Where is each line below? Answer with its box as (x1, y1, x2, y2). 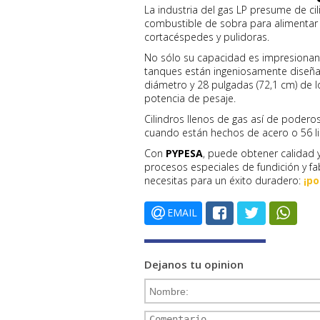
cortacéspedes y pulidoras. (144, 30, 269, 44)
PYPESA (166, 146, 203, 160)
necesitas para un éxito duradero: (144, 174, 304, 187)
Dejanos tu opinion (144, 257, 244, 271)
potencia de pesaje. (144, 91, 236, 105)
